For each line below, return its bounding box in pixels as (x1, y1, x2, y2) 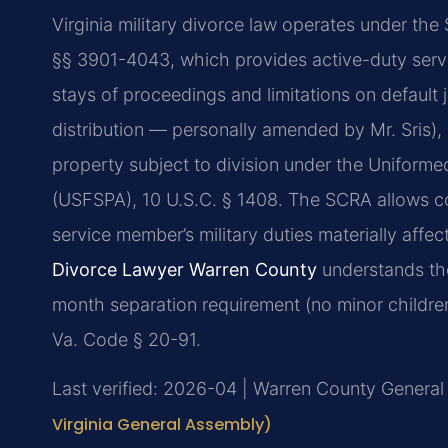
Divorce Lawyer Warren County (52, 258, 317, 280)
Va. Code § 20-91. (52, 328, 201, 350)
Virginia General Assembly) (52, 412, 272, 436)
